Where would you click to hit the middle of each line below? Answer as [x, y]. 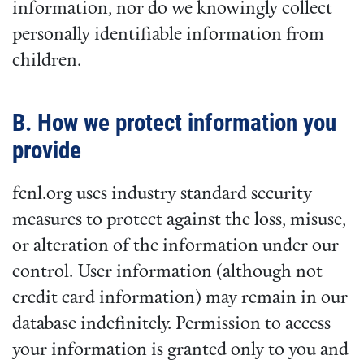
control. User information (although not [167, 272]
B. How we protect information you [174, 123]
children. [47, 61]
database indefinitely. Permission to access [171, 324]
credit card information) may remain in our [180, 298]
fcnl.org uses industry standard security [162, 194]
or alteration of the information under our [175, 246]
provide [47, 151]
